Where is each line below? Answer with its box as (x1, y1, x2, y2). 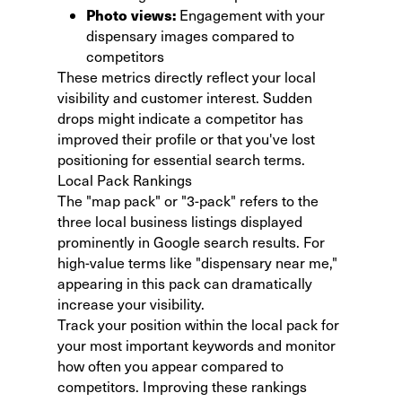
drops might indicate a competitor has (57, 108, 303, 127)
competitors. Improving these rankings (57, 376, 307, 396)
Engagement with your (176, 4, 325, 24)
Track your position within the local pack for (57, 314, 339, 334)
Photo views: (86, 4, 176, 25)
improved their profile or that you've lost (57, 128, 315, 148)
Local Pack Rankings (57, 170, 192, 189)
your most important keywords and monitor (57, 335, 336, 354)
